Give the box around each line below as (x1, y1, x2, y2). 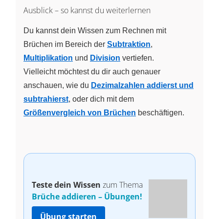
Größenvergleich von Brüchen (23, 108, 136, 117)
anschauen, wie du (23, 81, 91, 89)
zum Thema (101, 179, 143, 190)
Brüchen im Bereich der (23, 40, 107, 48)
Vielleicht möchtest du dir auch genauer (23, 67, 160, 76)
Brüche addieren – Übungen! (32, 191, 142, 202)
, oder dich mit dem (68, 94, 134, 103)
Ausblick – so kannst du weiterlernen (23, 4, 151, 16)
